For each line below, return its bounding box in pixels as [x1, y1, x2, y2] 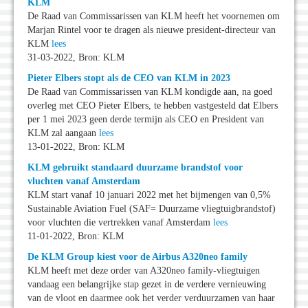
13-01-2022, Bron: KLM [27, 142, 124, 153]
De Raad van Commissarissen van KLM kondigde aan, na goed [27, 87, 272, 98]
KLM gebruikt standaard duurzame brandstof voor [27, 162, 243, 173]
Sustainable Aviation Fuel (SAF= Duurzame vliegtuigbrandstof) [27, 203, 276, 214]
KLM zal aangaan [27, 128, 99, 139]
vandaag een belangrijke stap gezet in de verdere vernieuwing [27, 279, 266, 290]
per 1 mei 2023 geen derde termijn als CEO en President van [27, 114, 264, 125]
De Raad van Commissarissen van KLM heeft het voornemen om [27, 11, 280, 22]
